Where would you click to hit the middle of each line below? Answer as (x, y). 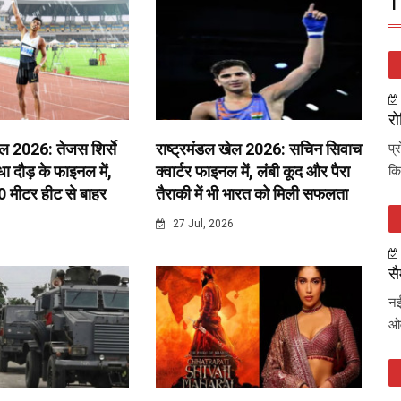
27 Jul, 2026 (201, 224)
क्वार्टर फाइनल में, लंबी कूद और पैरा (252, 172)
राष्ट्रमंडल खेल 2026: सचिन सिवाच (258, 149)
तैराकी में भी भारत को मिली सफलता (252, 194)
